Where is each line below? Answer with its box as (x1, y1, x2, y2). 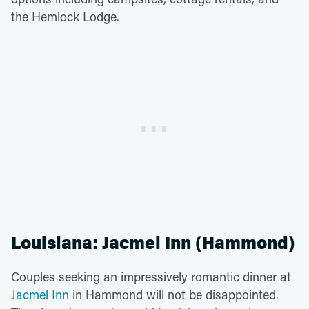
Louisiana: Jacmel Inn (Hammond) (11, 232, 295, 254)
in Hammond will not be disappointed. (69, 286, 279, 303)
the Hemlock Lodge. (11, 8, 119, 25)
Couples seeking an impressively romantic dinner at (11, 268, 291, 285)
